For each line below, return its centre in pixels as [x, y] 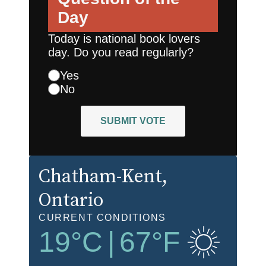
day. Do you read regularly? [121, 52]
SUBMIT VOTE [133, 121]
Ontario [71, 200]
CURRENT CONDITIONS [102, 217]
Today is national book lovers [124, 38]
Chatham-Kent [100, 177]
